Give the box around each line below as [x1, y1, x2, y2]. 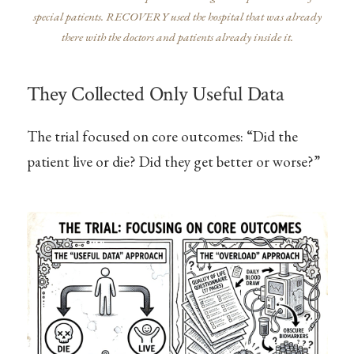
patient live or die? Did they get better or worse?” [26, 151, 320, 171]
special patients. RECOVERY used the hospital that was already [32, 9, 322, 25]
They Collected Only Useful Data [26, 81, 284, 107]
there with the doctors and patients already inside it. [61, 29, 293, 46]
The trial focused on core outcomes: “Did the [26, 126, 298, 146]
